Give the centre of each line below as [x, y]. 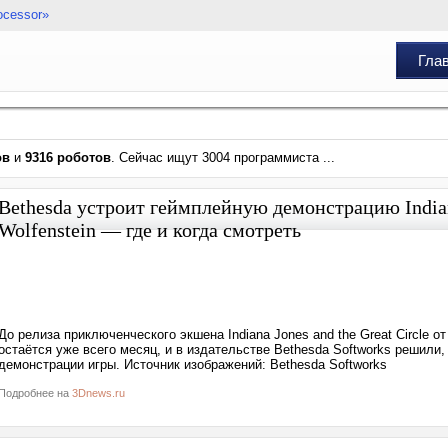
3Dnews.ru [98, 393]
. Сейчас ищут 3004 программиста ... [223, 157]
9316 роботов [68, 157]
